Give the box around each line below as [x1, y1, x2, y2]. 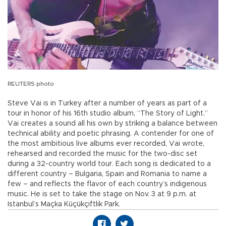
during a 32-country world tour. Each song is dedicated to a [8, 160, 211, 168]
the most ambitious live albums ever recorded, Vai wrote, [8, 140, 204, 148]
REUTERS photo [8, 81, 54, 87]
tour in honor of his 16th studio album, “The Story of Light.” [8, 110, 208, 118]
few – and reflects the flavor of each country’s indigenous [8, 181, 207, 188]
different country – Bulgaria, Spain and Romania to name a [8, 171, 207, 178]
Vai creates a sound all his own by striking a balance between [8, 120, 217, 128]
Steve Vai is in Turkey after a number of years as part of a [8, 100, 207, 107]
